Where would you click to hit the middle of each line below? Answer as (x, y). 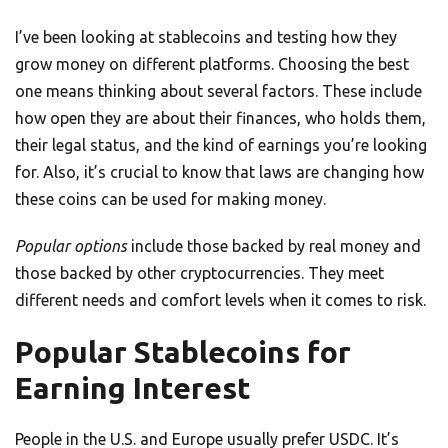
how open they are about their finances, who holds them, (220, 118)
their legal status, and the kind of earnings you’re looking (221, 145)
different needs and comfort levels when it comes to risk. (220, 300)
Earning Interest (133, 388)
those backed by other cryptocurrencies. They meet (199, 273)
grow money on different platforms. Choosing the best (212, 64)
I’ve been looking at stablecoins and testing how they (206, 37)
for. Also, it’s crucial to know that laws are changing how (219, 172)
